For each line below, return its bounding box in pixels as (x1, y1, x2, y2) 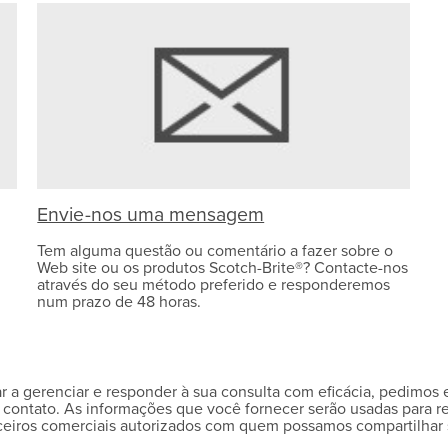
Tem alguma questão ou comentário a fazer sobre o (37, 241, 394, 262)
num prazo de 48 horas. (37, 292, 202, 313)
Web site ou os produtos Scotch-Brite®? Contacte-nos (37, 258, 409, 279)
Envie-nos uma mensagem (37, 203, 265, 228)
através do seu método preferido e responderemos (37, 275, 391, 296)
